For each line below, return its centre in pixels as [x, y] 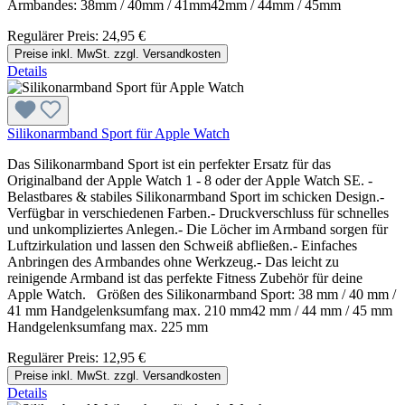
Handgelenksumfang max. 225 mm [108, 326]
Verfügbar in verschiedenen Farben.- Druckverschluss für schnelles [198, 212]
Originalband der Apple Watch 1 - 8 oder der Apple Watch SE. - [190, 180]
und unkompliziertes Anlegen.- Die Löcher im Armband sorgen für [198, 229]
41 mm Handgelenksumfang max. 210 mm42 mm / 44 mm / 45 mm [200, 310]
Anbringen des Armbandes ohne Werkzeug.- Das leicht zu [173, 261]
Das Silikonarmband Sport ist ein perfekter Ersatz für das [169, 164]
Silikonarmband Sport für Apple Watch [118, 133]
